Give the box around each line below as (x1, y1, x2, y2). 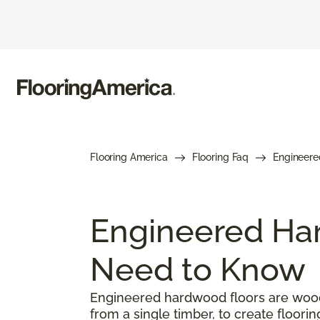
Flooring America (90, 151, 168, 163)
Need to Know (90, 250, 306, 289)
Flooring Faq (191, 151, 249, 163)
